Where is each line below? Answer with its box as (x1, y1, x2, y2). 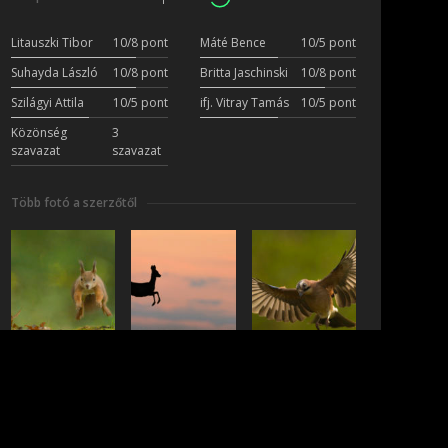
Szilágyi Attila (11, 94, 84, 112)
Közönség (11, 124, 67, 142)
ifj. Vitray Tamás (199, 94, 289, 112)
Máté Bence (199, 34, 266, 52)
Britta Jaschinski (199, 64, 288, 82)
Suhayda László (11, 64, 98, 82)
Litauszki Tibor (11, 34, 93, 52)
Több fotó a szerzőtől (11, 194, 137, 212)
